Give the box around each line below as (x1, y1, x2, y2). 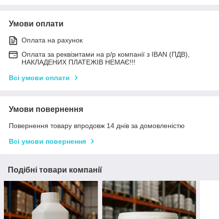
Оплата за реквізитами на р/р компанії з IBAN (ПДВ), (22, 50, 190, 59)
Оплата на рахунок (22, 36, 83, 44)
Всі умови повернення (9, 137, 86, 146)
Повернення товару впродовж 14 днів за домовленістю (9, 122, 185, 130)
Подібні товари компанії (8, 166, 102, 175)
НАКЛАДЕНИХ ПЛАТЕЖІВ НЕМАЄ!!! (22, 58, 135, 66)
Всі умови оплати (9, 74, 70, 82)
